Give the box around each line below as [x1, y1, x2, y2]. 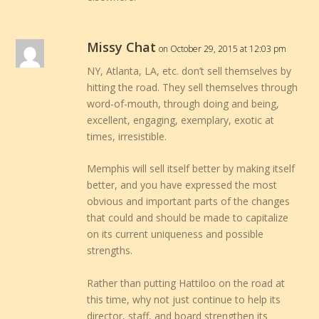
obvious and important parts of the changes [87, 194, 291, 209]
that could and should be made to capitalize [87, 211, 289, 225]
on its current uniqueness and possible [87, 227, 264, 241]
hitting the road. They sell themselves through [87, 80, 298, 94]
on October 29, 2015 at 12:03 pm [159, 42, 287, 55]
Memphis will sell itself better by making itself [87, 162, 296, 176]
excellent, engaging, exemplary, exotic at [87, 113, 275, 127]
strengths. [87, 244, 133, 258]
